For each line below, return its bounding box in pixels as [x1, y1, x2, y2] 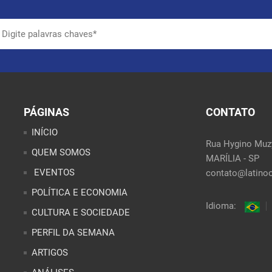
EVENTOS [32, 167, 75, 178]
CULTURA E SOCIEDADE [32, 207, 130, 218]
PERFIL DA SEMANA [32, 227, 115, 238]
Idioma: [206, 200, 239, 211]
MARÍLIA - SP [206, 153, 259, 164]
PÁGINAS [24, 106, 69, 118]
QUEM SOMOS [32, 147, 90, 158]
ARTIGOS [32, 247, 68, 258]
